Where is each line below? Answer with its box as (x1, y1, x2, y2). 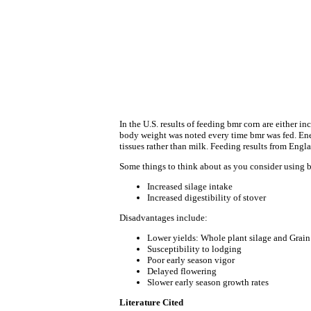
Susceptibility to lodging (147, 244, 242, 254)
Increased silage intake (147, 181, 233, 192)
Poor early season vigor (147, 255, 235, 265)
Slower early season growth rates (147, 277, 269, 287)
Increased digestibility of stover (147, 192, 266, 203)
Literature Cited (119, 297, 183, 308)
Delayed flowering (147, 266, 217, 276)
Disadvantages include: (119, 212, 208, 223)
